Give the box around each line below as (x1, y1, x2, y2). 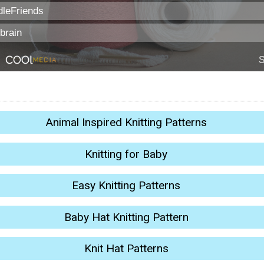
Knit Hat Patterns (84, 241, 169, 255)
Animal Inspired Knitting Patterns (45, 115, 207, 130)
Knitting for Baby (85, 147, 167, 161)
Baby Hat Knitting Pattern (64, 210, 189, 224)
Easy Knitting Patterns (72, 179, 180, 193)
